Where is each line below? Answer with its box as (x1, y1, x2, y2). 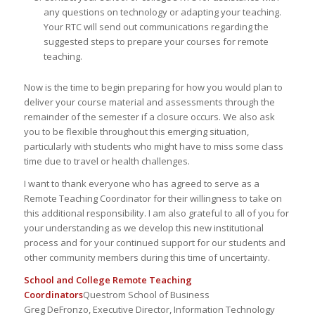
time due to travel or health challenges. (23, 154, 190, 167)
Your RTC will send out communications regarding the (43, 20, 269, 33)
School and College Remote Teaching (23, 273, 192, 286)
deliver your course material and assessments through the (23, 95, 275, 108)
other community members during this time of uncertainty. (23, 250, 270, 264)
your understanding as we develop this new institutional (23, 221, 264, 234)
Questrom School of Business (82, 288, 210, 301)
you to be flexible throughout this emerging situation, (23, 124, 249, 138)
